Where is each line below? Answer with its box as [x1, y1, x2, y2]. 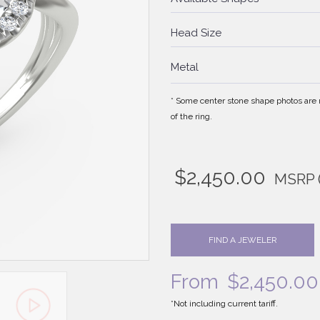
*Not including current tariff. [171, 299, 278, 309]
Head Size [171, 26, 221, 40]
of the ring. [171, 111, 212, 122]
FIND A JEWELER [208, 235, 277, 246]
